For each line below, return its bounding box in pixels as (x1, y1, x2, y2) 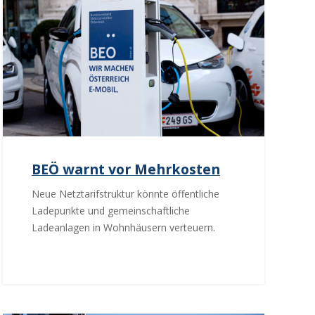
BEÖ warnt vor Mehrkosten (31, 160, 220, 179)
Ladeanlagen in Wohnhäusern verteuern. (31, 221, 215, 235)
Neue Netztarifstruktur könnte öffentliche (31, 187, 219, 201)
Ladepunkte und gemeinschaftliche (31, 204, 190, 218)
